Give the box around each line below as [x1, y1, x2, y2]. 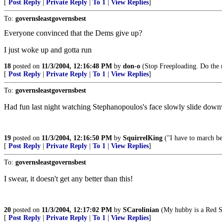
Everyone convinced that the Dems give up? [4, 29, 142, 37]
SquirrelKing [123, 134, 163, 142]
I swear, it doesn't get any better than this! [4, 174, 133, 183]
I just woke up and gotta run [4, 46, 92, 54]
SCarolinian [123, 206, 159, 214]
